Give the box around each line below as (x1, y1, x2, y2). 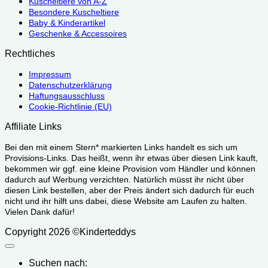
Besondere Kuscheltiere (29, 7, 119, 17)
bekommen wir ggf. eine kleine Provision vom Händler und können (5, 163, 255, 173)
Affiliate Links (5, 121, 62, 132)
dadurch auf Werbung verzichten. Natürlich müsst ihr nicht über (5, 174, 244, 184)
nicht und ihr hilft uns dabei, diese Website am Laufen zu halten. (5, 196, 247, 206)
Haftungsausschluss (29, 90, 105, 100)
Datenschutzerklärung (29, 80, 112, 90)
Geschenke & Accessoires (29, 28, 127, 38)
